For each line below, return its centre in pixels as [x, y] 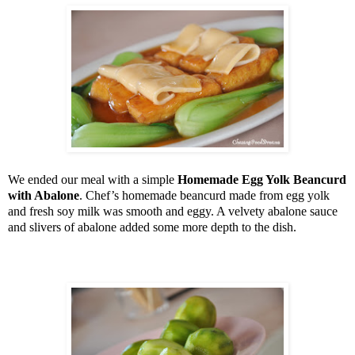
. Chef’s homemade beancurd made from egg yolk [204, 196]
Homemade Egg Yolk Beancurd [262, 180]
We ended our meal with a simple [93, 180]
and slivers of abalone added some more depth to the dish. [152, 227]
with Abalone [44, 196]
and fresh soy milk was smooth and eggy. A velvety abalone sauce [173, 212]
